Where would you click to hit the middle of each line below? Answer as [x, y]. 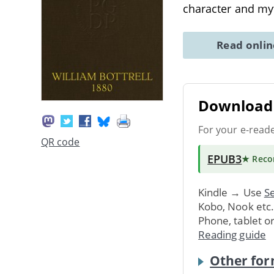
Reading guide [232, 234]
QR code [61, 142]
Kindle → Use [231, 192]
